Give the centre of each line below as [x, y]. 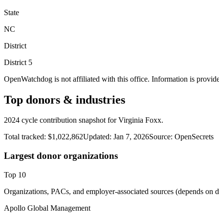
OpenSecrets [194, 137]
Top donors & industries [65, 99]
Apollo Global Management [47, 208]
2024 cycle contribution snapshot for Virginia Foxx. [84, 120]
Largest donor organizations [61, 156]
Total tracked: [26, 137]
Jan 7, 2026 [131, 137]
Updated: [97, 137]
